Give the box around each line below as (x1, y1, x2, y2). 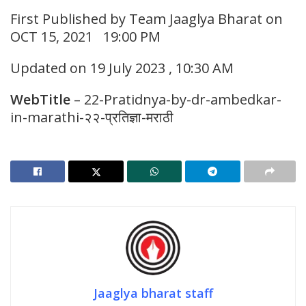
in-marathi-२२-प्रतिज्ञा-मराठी (10, 108, 173, 127)
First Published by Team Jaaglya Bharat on (10, 10, 283, 29)
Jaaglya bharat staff (93, 285, 213, 302)
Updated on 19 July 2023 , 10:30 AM (10, 59, 234, 78)
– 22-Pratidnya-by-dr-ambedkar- (70, 90, 281, 109)
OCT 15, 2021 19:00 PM (10, 27, 161, 46)
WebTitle (10, 90, 70, 109)
